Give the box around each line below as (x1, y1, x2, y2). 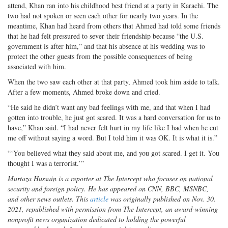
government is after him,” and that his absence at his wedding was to (8, 41, 205, 51)
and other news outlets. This (8, 193, 90, 204)
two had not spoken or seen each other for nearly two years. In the (8, 10, 198, 20)
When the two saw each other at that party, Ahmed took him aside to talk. (8, 76, 220, 87)
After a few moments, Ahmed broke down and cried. (8, 87, 160, 97)
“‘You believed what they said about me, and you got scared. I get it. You (8, 148, 219, 158)
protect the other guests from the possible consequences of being (8, 51, 192, 61)
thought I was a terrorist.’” (8, 158, 87, 168)
